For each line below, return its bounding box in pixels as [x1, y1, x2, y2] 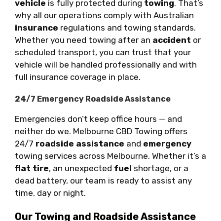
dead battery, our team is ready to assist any [15, 175, 192, 185]
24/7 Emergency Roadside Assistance [15, 94, 171, 104]
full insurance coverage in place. [15, 72, 141, 82]
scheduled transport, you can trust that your [15, 47, 191, 57]
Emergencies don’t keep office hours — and [15, 113, 182, 124]
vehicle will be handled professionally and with [15, 59, 197, 70]
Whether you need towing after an [15, 35, 152, 45]
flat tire [15, 163, 49, 173]
